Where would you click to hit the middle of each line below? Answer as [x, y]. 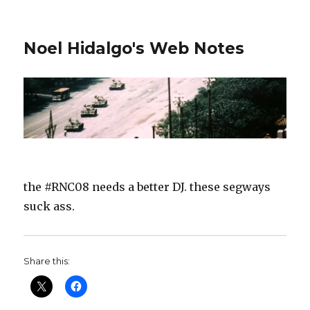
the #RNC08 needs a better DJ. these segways [147, 187]
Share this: [47, 261]
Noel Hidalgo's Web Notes [134, 48]
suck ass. [49, 207]
